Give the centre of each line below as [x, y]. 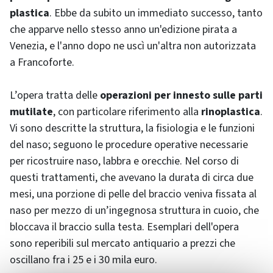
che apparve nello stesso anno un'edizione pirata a [123, 29]
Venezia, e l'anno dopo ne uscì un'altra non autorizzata [133, 46]
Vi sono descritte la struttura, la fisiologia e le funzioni [132, 128]
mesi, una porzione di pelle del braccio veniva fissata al [133, 194]
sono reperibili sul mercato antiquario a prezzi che [122, 243]
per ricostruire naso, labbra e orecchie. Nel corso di [124, 161]
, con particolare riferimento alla [127, 112]
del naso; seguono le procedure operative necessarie [129, 144]
